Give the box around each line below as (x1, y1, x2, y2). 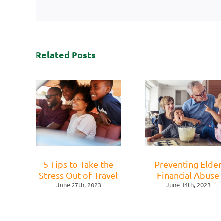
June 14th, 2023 (165, 180, 211, 189)
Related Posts (36, 48, 96, 60)
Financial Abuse (157, 169, 219, 180)
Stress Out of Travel (39, 169, 118, 180)
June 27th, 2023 (56, 180, 101, 189)
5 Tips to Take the (43, 158, 113, 169)
